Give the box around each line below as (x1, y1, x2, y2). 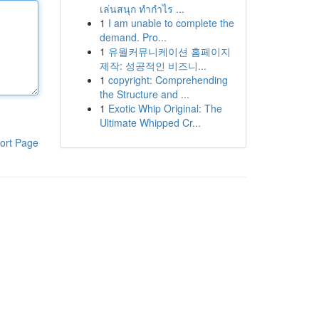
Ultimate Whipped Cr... (99, 115, 201, 130)
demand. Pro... (99, 30, 167, 44)
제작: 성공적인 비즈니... (99, 58, 206, 73)
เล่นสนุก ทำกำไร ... (99, 1, 184, 16)
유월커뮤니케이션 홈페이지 (108, 44, 231, 58)
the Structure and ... (99, 87, 189, 101)
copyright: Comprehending (108, 73, 228, 87)
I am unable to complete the (108, 16, 234, 30)
